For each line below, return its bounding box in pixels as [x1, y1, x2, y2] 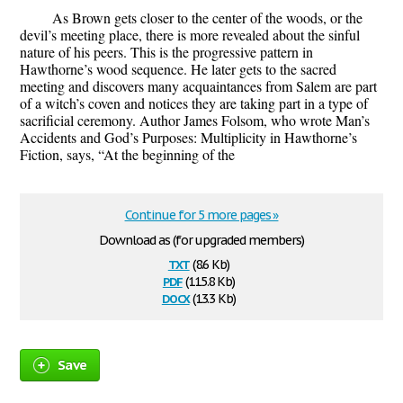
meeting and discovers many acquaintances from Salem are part [20, 76, 377, 96]
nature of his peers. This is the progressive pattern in [20, 42, 313, 62]
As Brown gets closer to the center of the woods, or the [52, 8, 363, 28]
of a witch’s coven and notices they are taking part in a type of [20, 94, 368, 113]
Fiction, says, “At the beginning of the [20, 145, 235, 165]
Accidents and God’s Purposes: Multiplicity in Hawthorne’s [20, 128, 357, 148]
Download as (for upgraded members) [99, 232, 304, 249]
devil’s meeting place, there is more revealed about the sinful [20, 25, 360, 45]
